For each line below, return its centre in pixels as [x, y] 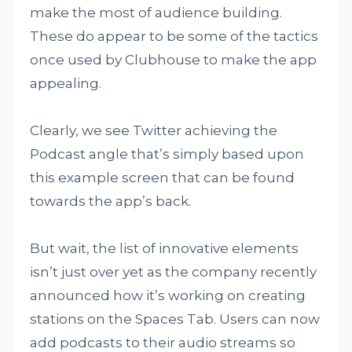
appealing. [66, 83]
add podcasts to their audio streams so [163, 342]
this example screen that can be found [163, 177]
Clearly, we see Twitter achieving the [154, 130]
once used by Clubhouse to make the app [174, 59]
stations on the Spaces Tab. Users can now [175, 319]
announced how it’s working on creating [168, 295]
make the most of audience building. [156, 12]
